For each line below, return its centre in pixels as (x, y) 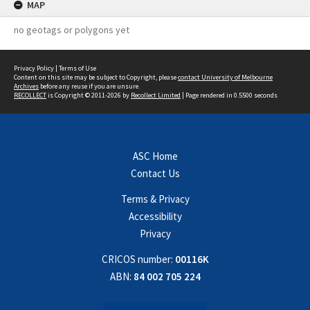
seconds (265, 95)
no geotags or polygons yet (72, 30)
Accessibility (155, 216)
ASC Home (155, 156)
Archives (26, 86)
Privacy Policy (34, 68)
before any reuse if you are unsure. (89, 86)
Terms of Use (77, 68)
